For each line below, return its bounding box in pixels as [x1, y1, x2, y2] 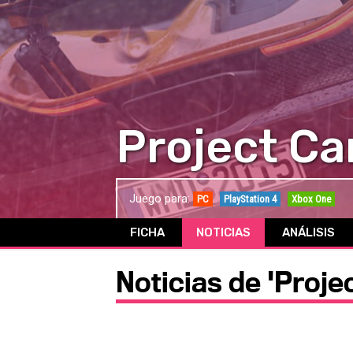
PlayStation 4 [224, 192, 277, 205]
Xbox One [292, 192, 331, 205]
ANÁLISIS [282, 225, 335, 240]
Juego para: [129, 191, 193, 206]
